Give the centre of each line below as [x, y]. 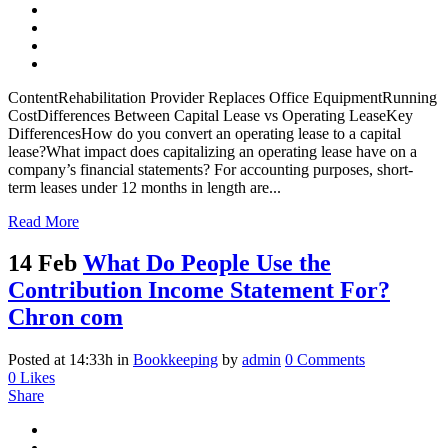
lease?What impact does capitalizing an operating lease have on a [212, 151]
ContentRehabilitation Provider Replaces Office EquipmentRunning [222, 97]
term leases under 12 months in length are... [144, 187]
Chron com [65, 317]
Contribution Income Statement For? [199, 290]
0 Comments [325, 360]
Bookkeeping [175, 360]
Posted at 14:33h [60, 360]
